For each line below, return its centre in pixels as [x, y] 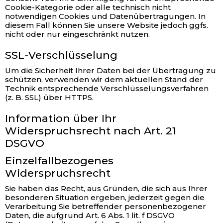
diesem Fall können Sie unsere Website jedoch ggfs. [107, 25]
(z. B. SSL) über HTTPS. [49, 97]
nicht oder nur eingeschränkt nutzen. [77, 34]
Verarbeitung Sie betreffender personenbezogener [106, 206]
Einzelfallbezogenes [59, 161]
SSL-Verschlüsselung [61, 55]
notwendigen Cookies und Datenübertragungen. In [105, 16]
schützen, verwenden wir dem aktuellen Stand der [104, 79]
